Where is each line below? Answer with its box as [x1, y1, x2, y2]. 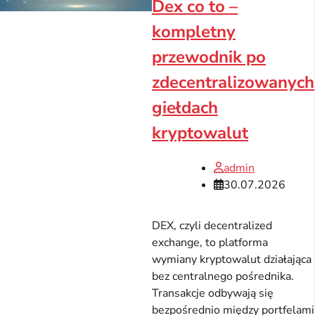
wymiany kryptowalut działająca [152, 251, 311, 267]
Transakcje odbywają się [152, 285, 274, 301]
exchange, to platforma [152, 234, 268, 250]
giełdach [152, 96, 218, 119]
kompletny [152, 20, 236, 43]
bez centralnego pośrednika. [152, 268, 294, 284]
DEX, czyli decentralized [152, 217, 272, 233]
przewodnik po [152, 45, 266, 68]
